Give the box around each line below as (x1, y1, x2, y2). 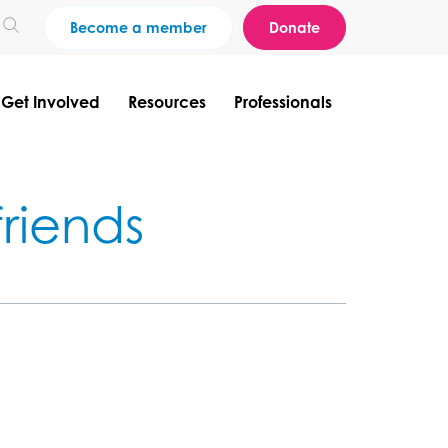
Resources (128, 92, 206, 112)
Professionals (234, 92, 332, 112)
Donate (269, 19, 320, 36)
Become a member (70, 19, 207, 36)
